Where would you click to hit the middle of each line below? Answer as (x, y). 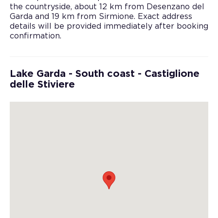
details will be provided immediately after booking (109, 26)
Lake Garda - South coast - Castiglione (105, 74)
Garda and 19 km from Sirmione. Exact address (101, 16)
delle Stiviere (42, 84)
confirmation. (36, 36)
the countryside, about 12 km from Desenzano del (107, 7)
